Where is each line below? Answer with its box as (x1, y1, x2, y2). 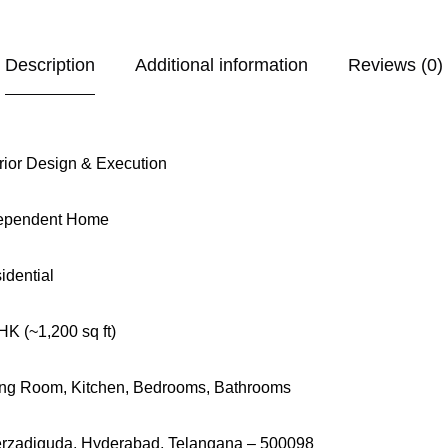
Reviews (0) (348, 55, 443, 75)
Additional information (135, 55, 308, 75)
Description (5, 55, 95, 75)
